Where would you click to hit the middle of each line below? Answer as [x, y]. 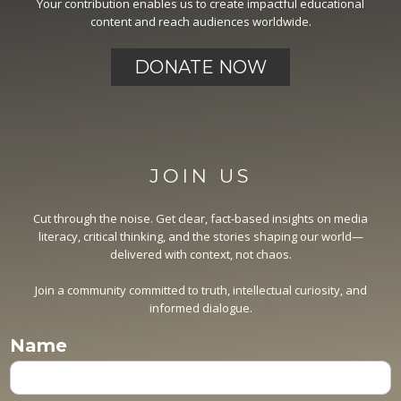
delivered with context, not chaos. [200, 254]
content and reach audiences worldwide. [200, 21]
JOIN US [200, 175]
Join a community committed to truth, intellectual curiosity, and [200, 290]
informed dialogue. [200, 307]
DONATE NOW [200, 67]
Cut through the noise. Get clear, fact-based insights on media [200, 218]
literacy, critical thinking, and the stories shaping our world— [200, 236]
